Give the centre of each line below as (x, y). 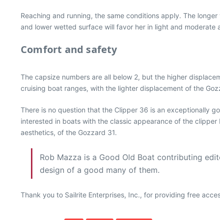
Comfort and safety (69, 49)
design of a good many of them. (100, 170)
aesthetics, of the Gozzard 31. (69, 132)
